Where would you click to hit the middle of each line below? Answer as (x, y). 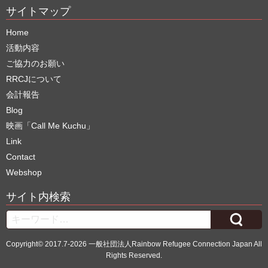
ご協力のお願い (35, 63)
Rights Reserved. (134, 255)
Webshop (24, 172)
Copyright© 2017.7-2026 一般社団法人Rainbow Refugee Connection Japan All (134, 244)
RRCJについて (34, 79)
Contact (21, 156)
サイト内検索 (38, 197)
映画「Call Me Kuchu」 (50, 125)
